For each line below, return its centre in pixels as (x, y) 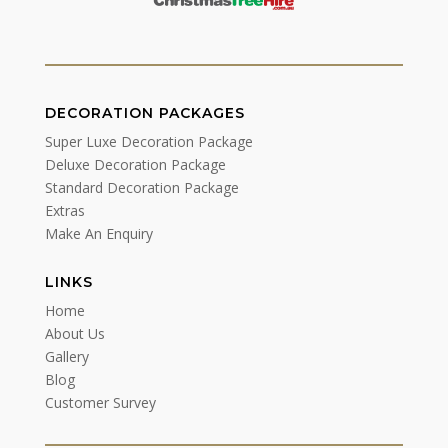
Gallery (66, 356)
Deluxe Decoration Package (135, 164)
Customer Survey (100, 402)
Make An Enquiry (98, 233)
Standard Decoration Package (141, 187)
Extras (64, 210)
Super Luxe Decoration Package (148, 141)
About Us (74, 333)
